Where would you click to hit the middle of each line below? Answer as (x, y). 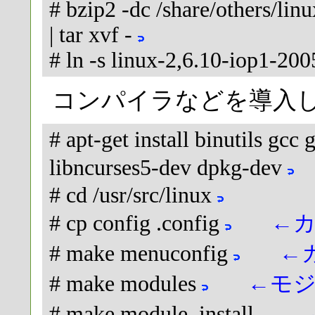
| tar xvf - (94, 35)
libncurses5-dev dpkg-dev (168, 168)
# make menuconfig (141, 254)
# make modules (126, 284)
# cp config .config (137, 224)
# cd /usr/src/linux (133, 195)
